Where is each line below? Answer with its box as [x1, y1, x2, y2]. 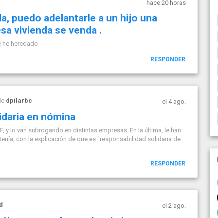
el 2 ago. [162, 202, 186, 209]
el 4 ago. [162, 98, 186, 105]
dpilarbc [6, 97, 32, 104]
